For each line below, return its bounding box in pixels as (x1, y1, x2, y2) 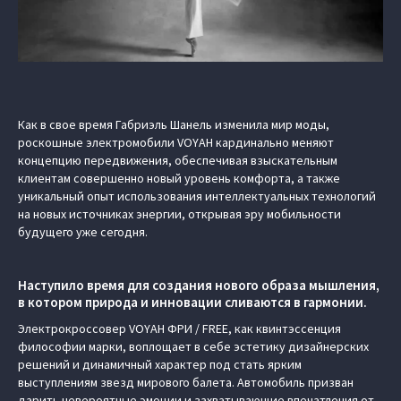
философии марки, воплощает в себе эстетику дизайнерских (18, 338, 369, 354)
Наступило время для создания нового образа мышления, (18, 277, 380, 294)
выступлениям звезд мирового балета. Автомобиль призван (18, 374, 354, 390)
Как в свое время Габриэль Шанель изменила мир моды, (18, 116, 329, 132)
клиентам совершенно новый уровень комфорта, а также (18, 170, 340, 186)
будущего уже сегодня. (18, 224, 148, 240)
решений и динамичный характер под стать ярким (18, 356, 302, 372)
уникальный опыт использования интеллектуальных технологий (18, 188, 376, 204)
